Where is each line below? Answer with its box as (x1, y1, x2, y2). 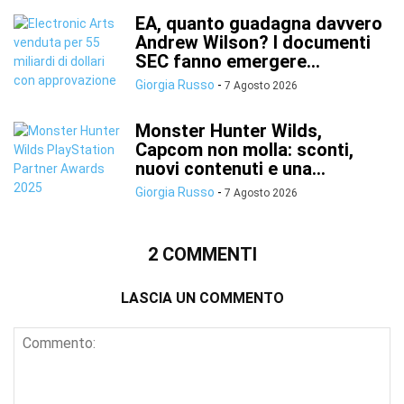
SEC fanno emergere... (135, 50, 320, 72)
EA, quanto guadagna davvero (135, 13, 382, 34)
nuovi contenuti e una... (135, 158, 326, 179)
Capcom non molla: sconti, (135, 139, 353, 161)
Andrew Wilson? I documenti (135, 32, 371, 53)
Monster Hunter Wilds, (135, 120, 322, 142)
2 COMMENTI (147, 243, 257, 265)
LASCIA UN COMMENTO (120, 289, 284, 307)
